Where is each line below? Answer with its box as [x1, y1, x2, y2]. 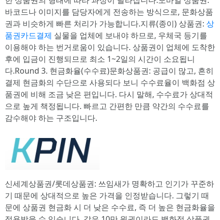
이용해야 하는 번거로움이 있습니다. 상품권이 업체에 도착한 [5, 42, 215, 53]
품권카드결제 [5, 30, 52, 41]
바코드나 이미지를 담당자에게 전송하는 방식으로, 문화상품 [5, 6, 213, 17]
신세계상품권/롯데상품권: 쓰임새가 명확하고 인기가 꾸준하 [5, 178, 214, 189]
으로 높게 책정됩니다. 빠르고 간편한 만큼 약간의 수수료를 [5, 101, 209, 111]
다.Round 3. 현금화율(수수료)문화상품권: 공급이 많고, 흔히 [5, 65, 214, 76]
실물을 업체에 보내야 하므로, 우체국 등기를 [52, 30, 207, 41]
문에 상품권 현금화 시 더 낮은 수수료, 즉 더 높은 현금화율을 [5, 202, 215, 213]
